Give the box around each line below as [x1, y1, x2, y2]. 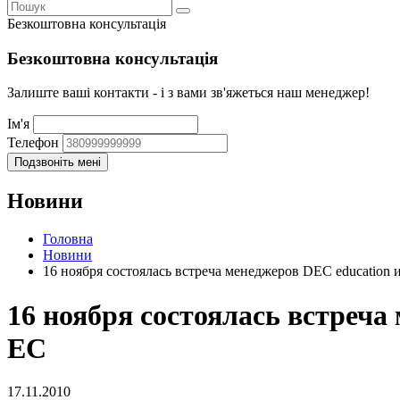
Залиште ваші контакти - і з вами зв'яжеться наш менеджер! [7, 85, 370, 101]
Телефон [7, 135, 59, 151]
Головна [43, 231, 93, 247]
